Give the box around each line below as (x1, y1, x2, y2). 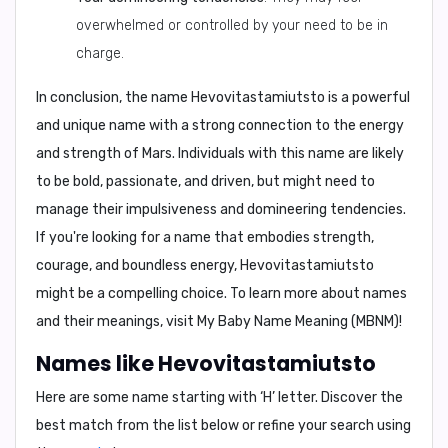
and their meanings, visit (36, 313, 197, 330)
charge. (76, 45, 124, 62)
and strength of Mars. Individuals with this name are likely (36, 145, 404, 162)
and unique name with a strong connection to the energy (36, 117, 404, 134)
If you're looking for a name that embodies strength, (36, 229, 374, 246)
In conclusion (36, 89, 119, 106)
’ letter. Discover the (272, 389, 403, 406)
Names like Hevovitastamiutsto (36, 349, 376, 378)
